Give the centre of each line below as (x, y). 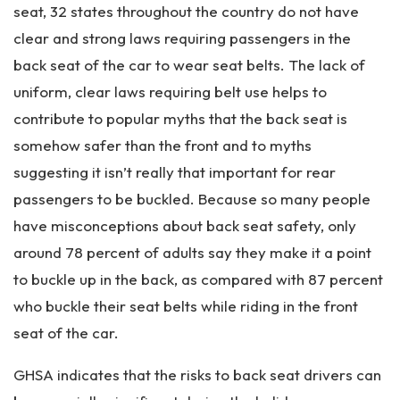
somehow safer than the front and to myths (162, 145)
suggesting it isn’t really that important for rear (175, 172)
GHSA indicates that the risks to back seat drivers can (197, 375)
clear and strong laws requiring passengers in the (182, 38)
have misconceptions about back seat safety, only (185, 225)
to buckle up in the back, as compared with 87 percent (198, 279)
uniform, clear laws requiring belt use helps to (170, 92)
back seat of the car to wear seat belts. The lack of (189, 65)
